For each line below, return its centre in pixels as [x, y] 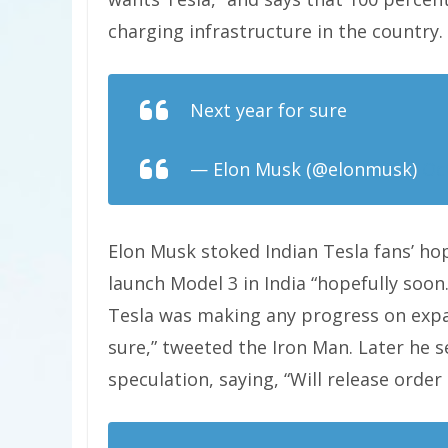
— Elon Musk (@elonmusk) [306, 169]
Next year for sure [268, 110]
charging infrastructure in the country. [275, 31]
